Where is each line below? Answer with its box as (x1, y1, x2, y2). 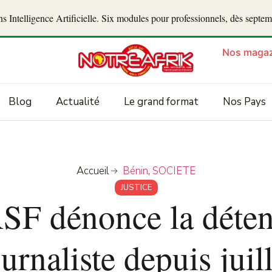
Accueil (76, 164, 109, 178)
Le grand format (123, 95, 199, 109)
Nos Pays (222, 95, 266, 109)
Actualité (55, 95, 100, 109)
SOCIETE (152, 164, 195, 178)
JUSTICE (120, 182, 152, 194)
